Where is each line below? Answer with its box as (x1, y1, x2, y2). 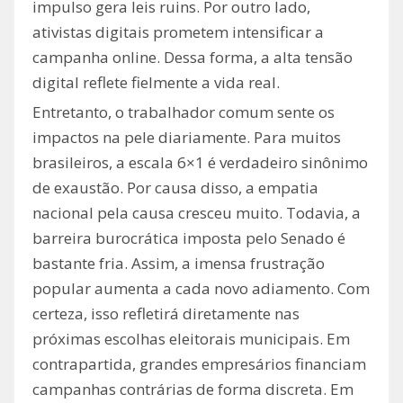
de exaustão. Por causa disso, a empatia (32, 177, 318, 199)
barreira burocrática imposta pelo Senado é (32, 228, 345, 249)
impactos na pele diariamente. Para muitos (32, 127, 341, 148)
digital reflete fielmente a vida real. (32, 72, 280, 94)
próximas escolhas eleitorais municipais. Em (32, 328, 350, 350)
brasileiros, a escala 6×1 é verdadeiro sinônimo (32, 152, 368, 174)
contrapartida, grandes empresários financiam (32, 354, 366, 375)
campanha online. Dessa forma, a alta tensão (32, 47, 353, 68)
